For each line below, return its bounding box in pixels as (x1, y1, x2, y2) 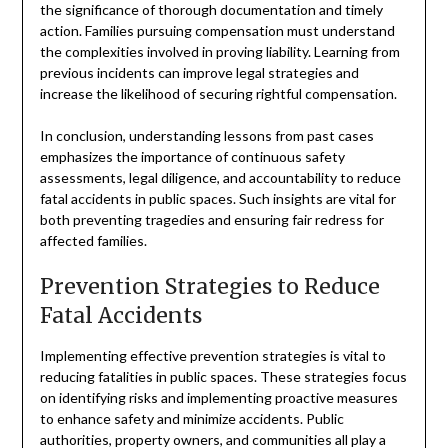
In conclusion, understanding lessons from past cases (39, 126, 374, 144)
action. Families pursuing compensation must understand (39, 21, 395, 39)
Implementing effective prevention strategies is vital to (39, 346, 386, 364)
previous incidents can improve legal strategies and (39, 63, 359, 81)
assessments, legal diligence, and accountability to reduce (39, 168, 401, 186)
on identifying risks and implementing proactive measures (39, 388, 398, 406)
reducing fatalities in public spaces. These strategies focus (39, 367, 407, 385)
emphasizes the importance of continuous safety (39, 147, 345, 165)
